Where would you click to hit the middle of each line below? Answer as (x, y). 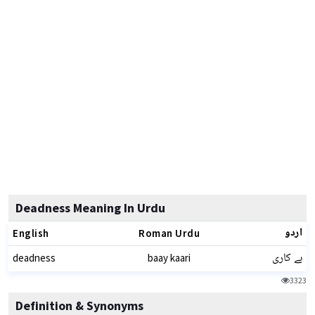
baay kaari (169, 258)
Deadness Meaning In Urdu (90, 208)
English (31, 233)
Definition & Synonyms (79, 306)
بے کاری (287, 258)
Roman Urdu (169, 233)
